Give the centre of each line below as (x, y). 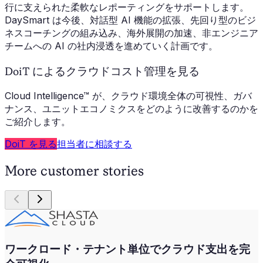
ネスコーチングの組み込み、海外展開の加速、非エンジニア (131, 33)
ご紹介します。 (38, 122)
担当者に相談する (95, 144)
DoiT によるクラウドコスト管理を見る (102, 71)
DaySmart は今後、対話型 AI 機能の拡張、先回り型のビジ (130, 20)
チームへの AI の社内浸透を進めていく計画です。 (111, 45)
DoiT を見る (31, 144)
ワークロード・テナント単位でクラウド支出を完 (127, 249)
